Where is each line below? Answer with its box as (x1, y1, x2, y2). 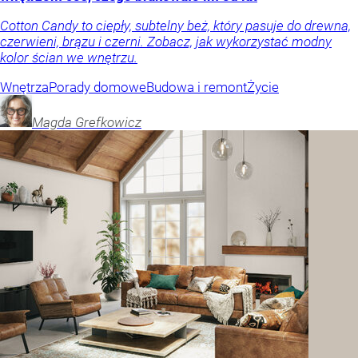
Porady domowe (49, 79, 146, 96)
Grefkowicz (75, 114, 141, 131)
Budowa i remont (146, 79, 247, 96)
